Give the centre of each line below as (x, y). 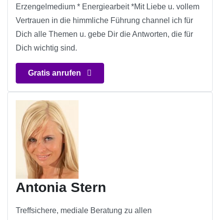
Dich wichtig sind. (46, 48)
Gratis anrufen (55, 73)
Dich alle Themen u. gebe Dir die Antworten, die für (104, 34)
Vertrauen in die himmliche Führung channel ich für (104, 21)
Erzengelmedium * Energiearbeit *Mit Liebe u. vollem (108, 7)
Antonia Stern (61, 188)
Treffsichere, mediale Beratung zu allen (84, 211)
